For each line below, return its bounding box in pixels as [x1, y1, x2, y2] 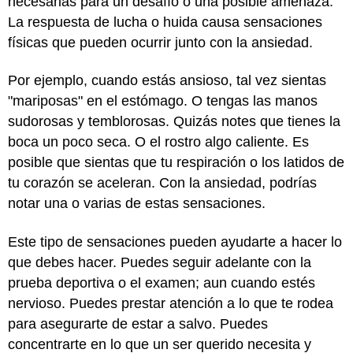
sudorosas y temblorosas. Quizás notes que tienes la [8, 113, 340, 129]
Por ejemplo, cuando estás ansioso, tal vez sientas [8, 72, 326, 88]
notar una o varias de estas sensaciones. [8, 195, 266, 211]
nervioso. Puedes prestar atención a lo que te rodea [8, 295, 333, 311]
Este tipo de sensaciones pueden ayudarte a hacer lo [8, 233, 342, 250]
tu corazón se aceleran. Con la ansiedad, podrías [8, 175, 317, 191]
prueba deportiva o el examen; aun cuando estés [8, 274, 315, 291]
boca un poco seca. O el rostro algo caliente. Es [8, 134, 309, 150]
